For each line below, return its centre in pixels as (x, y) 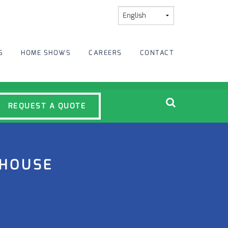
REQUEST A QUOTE (47, 106)
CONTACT (157, 53)
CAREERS (105, 53)
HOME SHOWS (46, 53)
